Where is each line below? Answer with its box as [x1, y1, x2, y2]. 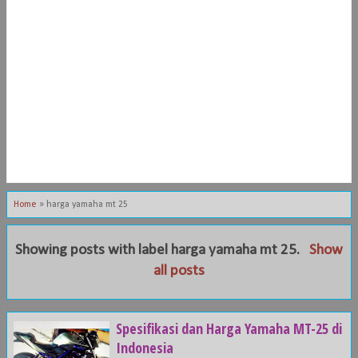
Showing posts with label [15, 243, 172, 258]
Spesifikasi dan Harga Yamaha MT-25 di [116, 319, 342, 338]
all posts [153, 264, 205, 279]
